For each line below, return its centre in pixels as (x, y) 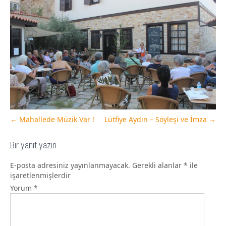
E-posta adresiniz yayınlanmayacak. (70, 165)
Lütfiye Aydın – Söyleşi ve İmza (157, 120)
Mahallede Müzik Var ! (56, 120)
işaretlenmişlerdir (40, 176)
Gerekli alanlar (158, 165)
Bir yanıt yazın (33, 145)
